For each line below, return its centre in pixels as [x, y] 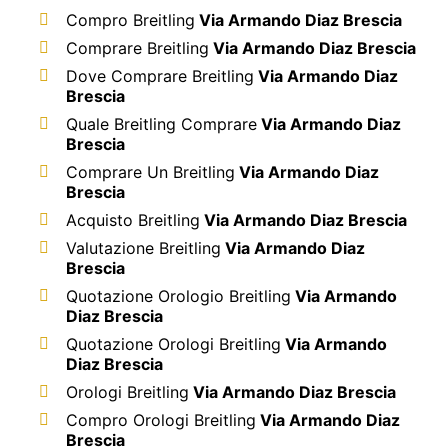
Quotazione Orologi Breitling [173, 343]
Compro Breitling [130, 19]
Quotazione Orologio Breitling [178, 295]
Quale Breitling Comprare [161, 123]
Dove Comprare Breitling [160, 75]
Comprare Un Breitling [150, 171]
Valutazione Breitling [143, 247]
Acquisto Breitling [133, 219]
